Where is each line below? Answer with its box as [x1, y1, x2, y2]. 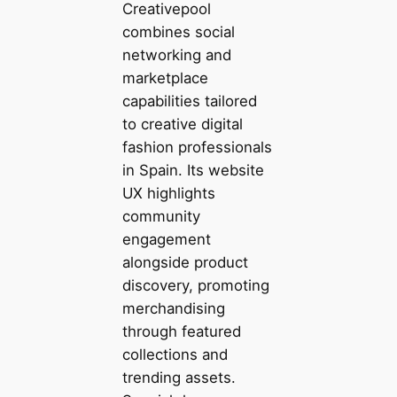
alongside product [121, 253, 248, 271]
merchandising [121, 299, 225, 317]
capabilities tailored [121, 91, 257, 110]
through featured [121, 322, 241, 340]
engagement [121, 230, 211, 248]
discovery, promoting [121, 276, 269, 294]
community [121, 206, 200, 225]
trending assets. [121, 368, 236, 386]
